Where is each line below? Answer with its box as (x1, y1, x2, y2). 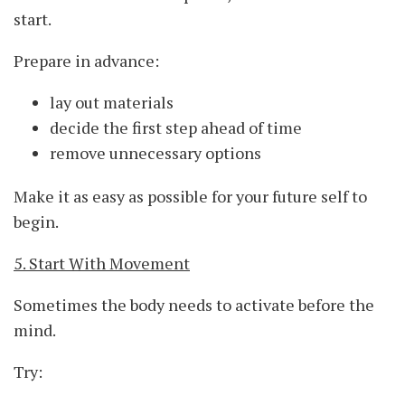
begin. (14, 211, 59, 233)
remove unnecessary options (50, 142, 261, 165)
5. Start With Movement (14, 252, 190, 275)
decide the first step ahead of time (50, 117, 302, 139)
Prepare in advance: (14, 50, 159, 72)
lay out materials (50, 91, 174, 114)
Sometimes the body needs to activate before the (14, 294, 374, 316)
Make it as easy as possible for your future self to (14, 185, 367, 208)
